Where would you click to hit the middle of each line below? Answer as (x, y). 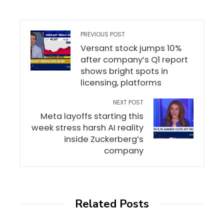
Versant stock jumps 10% (131, 48)
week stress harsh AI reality (87, 128)
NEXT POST (128, 102)
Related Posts (112, 204)
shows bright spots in (124, 71)
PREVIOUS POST (103, 34)
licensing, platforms (121, 83)
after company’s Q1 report (134, 60)
